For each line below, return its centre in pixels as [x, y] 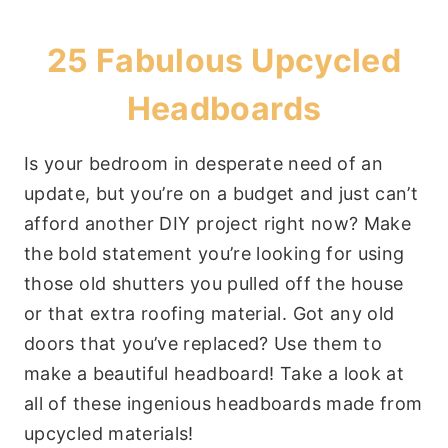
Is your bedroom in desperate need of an [204, 163]
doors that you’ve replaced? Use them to [203, 343]
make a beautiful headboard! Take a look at [214, 373]
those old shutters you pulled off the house [214, 283]
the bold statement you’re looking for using [214, 253]
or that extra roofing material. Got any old [209, 313]
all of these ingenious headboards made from [223, 403]
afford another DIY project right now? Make [218, 223]
